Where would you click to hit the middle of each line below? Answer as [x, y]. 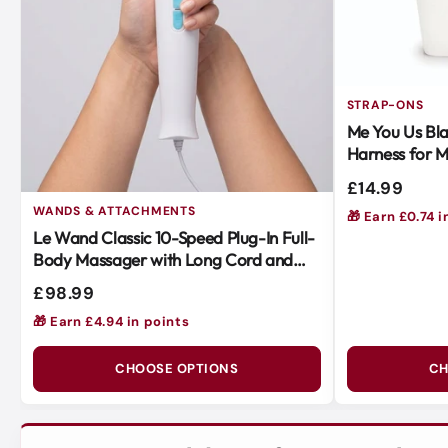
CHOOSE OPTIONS [177, 369]
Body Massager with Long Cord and [163, 259]
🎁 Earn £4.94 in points [111, 322]
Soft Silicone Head [99, 281]
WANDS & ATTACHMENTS [114, 210]
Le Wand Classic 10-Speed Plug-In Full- [175, 237]
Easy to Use [388, 175]
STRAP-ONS [385, 104]
